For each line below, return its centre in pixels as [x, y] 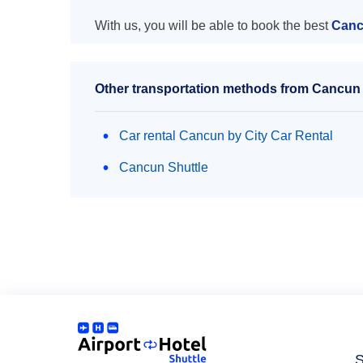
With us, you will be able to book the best [213, 26]
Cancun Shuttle [164, 167]
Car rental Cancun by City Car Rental [226, 136]
